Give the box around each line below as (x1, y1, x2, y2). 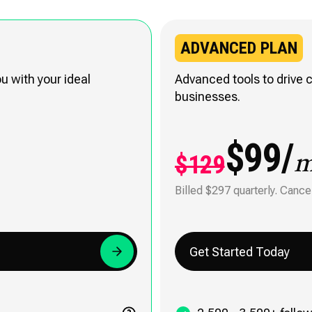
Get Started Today (189, 244, 290, 259)
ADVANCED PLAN (180, 38, 297, 58)
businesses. (175, 89, 240, 104)
